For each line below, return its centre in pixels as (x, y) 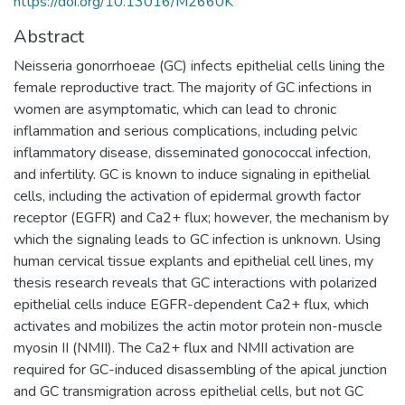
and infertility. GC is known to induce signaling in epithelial (192, 174)
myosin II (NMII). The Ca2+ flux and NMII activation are (184, 348)
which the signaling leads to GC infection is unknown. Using (197, 239)
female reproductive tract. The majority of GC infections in (193, 87)
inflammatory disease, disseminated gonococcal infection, (192, 152)
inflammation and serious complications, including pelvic (185, 131)
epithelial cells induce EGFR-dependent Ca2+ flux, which (191, 304)
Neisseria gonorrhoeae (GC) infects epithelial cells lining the (199, 66)
